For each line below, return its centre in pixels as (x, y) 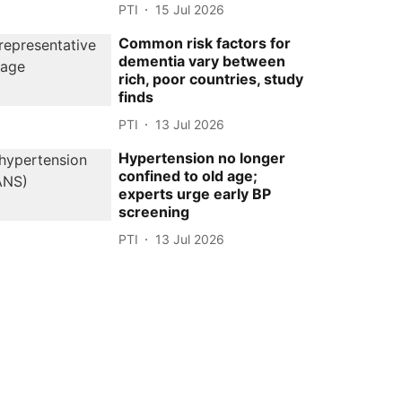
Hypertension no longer (202, 158)
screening (154, 212)
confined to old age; (188, 176)
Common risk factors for (205, 44)
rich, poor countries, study (211, 79)
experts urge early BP (195, 194)
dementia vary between (202, 61)
